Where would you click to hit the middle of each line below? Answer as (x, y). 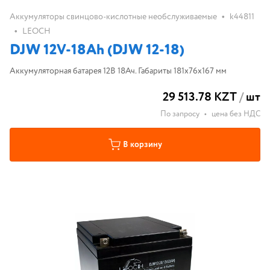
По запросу (180, 114)
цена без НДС (236, 114)
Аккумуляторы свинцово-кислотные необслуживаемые (113, 17)
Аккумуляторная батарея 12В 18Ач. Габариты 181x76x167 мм (118, 71)
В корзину (142, 145)
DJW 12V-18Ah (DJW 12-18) (97, 50)
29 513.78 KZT (200, 97)
